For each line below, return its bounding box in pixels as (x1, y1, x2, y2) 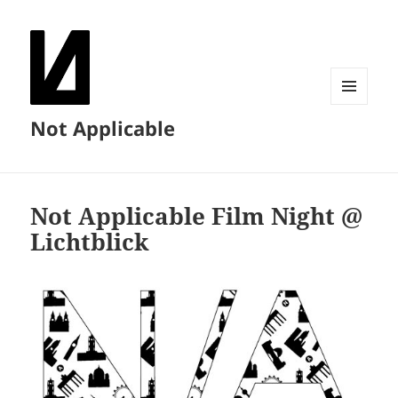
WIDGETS (330, 133, 381, 149)
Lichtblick (30, 226, 150, 259)
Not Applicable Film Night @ (30, 200, 363, 233)
